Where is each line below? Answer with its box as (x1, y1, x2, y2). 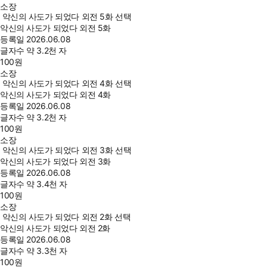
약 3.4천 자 (26, 179, 67, 190)
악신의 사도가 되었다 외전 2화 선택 (2, 212, 131, 222)
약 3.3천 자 (26, 246, 67, 256)
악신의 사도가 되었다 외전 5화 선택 (2, 11, 132, 22)
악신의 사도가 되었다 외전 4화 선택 (2, 78, 132, 89)
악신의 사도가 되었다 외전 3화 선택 (2, 145, 132, 156)
